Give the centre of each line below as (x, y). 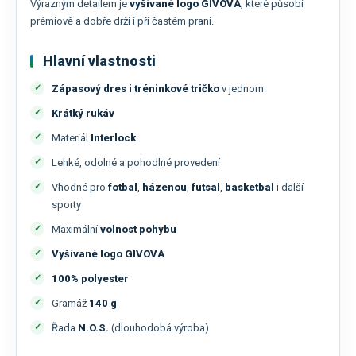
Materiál (71, 138)
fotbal (123, 188)
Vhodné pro (80, 188)
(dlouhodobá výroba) (159, 328)
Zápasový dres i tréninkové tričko (135, 89)
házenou (164, 188)
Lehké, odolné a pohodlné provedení (136, 163)
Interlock (113, 138)
